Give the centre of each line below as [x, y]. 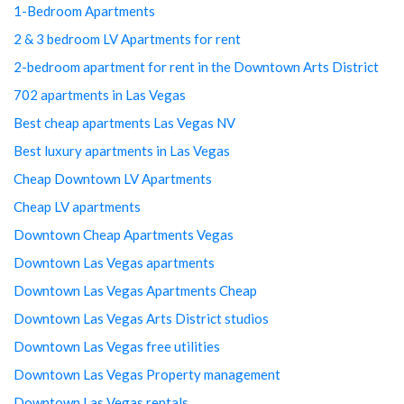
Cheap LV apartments [77, 207]
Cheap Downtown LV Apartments [113, 179]
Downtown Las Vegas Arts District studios [141, 319]
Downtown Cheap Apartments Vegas [124, 235]
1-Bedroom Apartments [84, 11]
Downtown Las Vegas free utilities [117, 347]
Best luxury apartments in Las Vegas [122, 151]
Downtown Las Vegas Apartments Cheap [135, 291]
